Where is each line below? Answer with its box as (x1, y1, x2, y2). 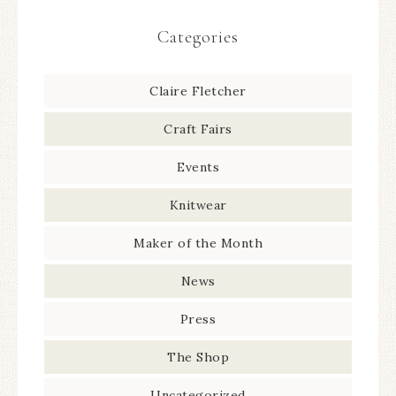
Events (177, 158, 219, 175)
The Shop (167, 348, 229, 365)
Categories (157, 26, 239, 48)
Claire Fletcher (149, 82, 247, 99)
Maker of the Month (133, 234, 263, 251)
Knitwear (169, 196, 227, 213)
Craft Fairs (164, 120, 232, 137)
